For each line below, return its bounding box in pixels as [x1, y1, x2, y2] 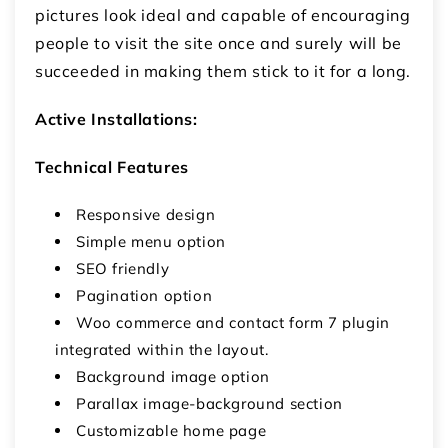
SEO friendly [76, 259, 170, 279]
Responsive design [76, 205, 216, 225]
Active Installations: [35, 109, 203, 130]
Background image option [76, 367, 270, 387]
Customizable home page [76, 421, 267, 441]
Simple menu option [76, 232, 226, 252]
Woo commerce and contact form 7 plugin [76, 313, 390, 333]
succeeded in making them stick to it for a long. [35, 61, 411, 82]
